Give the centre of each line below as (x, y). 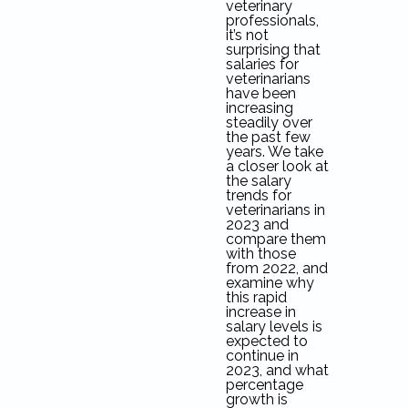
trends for (258, 196)
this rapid (256, 298)
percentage (264, 385)
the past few (268, 138)
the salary (258, 181)
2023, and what (277, 371)
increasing (259, 108)
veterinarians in (275, 210)
